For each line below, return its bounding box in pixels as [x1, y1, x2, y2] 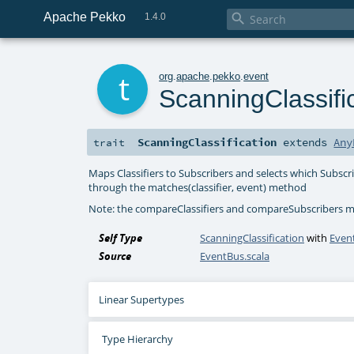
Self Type [99, 231, 143, 246]
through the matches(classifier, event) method [88, 179, 307, 194]
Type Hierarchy [101, 332, 173, 347]
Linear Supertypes [99, 292, 185, 307]
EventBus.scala [200, 249, 270, 264]
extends [277, 135, 334, 150]
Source [99, 249, 132, 264]
